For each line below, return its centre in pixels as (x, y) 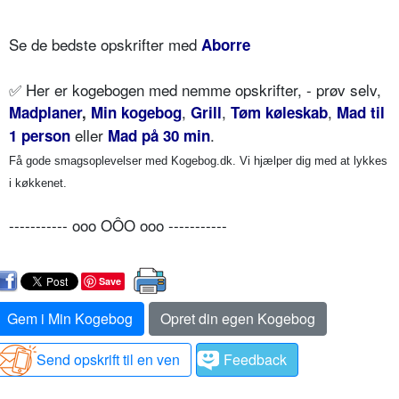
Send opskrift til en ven (108, 360)
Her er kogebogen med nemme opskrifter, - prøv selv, (201, 90)
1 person (40, 136)
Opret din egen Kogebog (238, 319)
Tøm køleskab (279, 113)
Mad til (361, 113)
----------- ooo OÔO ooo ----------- (118, 225)
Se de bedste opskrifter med (105, 45)
